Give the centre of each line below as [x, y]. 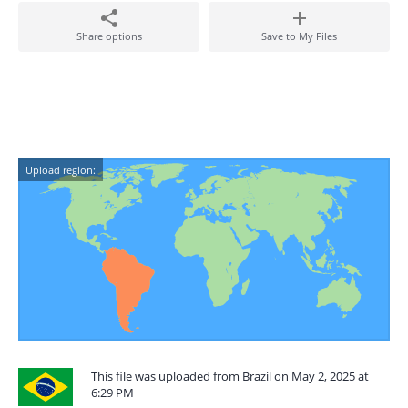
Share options [109, 36]
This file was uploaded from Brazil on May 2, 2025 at [230, 376]
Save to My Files [299, 36]
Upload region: [61, 170]
